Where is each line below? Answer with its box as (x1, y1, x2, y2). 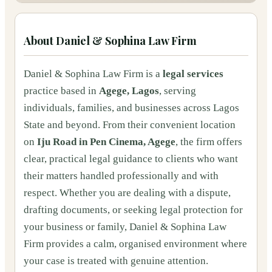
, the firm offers (175, 136, 242, 148)
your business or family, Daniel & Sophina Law (24, 221, 226, 233)
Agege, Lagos (99, 85, 159, 97)
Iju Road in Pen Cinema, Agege (37, 136, 175, 148)
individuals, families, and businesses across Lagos (24, 102, 239, 114)
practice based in (24, 85, 99, 97)
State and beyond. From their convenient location (24, 119, 236, 131)
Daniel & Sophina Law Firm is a (24, 68, 163, 80)
